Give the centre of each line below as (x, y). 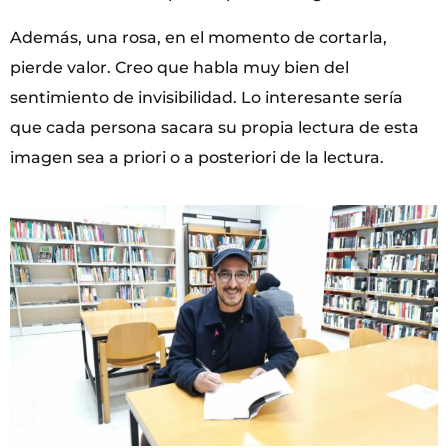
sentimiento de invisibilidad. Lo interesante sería (206, 97)
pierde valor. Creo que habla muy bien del (179, 67)
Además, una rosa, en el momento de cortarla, (198, 37)
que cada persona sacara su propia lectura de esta (214, 127)
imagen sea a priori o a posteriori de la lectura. (197, 157)
